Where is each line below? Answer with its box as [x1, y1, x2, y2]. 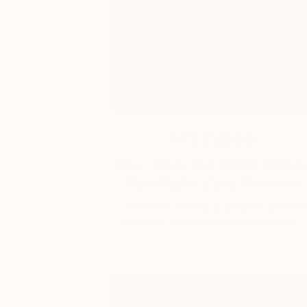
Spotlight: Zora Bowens [127, 173, 301, 193]
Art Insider [166, 125, 262, 150]
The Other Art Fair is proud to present [122, 199, 306, 213]
